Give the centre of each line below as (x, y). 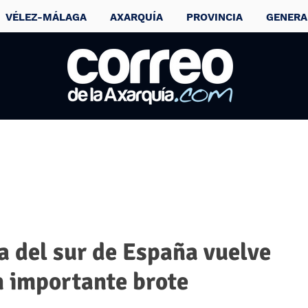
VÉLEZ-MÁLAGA (46, 17)
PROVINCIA (214, 17)
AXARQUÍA (136, 17)
